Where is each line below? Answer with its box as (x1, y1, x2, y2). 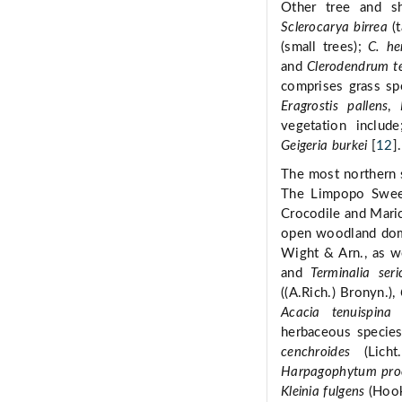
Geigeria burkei (281, 139, 368, 153)
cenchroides (281, 345, 351, 360)
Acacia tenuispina (281, 306, 392, 320)
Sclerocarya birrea (281, 21, 389, 35)
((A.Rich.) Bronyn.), (281, 286, 400, 301)
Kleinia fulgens (281, 385, 365, 399)
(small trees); (281, 40, 368, 55)
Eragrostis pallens (281, 100, 389, 114)
